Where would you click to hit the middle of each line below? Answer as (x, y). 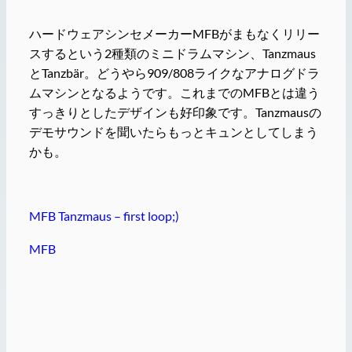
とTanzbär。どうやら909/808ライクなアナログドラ (174, 72)
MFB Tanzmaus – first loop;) (104, 216)
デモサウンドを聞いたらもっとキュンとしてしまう (173, 131)
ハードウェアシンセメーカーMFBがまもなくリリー (174, 33)
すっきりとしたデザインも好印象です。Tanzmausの (175, 112)
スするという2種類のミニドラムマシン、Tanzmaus (172, 53)
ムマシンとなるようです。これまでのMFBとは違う (174, 92)
